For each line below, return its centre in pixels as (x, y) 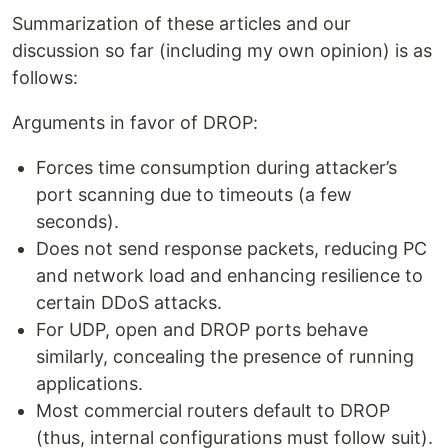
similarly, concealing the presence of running (225, 356)
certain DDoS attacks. (129, 302)
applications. (89, 383)
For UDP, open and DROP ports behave (202, 329)
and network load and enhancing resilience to (229, 275)
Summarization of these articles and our (181, 23)
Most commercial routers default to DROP (213, 410)
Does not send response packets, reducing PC (231, 248)
